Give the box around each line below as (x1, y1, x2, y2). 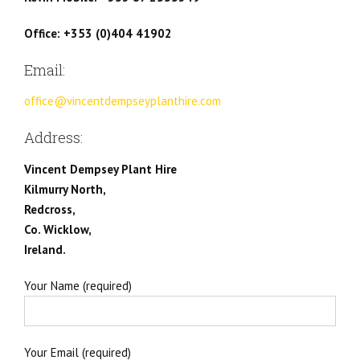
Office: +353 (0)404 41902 (24, 25, 172, 41)
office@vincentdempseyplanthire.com (24, 93, 221, 109)
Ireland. (24, 241, 66, 257)
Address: (24, 128, 83, 148)
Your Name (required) (24, 277, 132, 293)
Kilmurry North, (24, 181, 106, 197)
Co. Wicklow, (24, 221, 92, 237)
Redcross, (24, 201, 76, 217)
